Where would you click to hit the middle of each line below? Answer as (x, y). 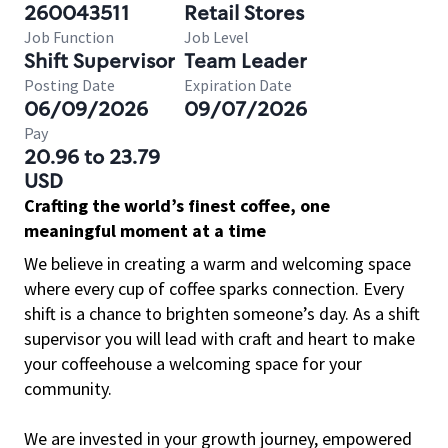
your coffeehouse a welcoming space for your (193, 363)
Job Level (216, 37)
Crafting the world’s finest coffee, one (177, 205)
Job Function (69, 37)
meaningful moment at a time (145, 230)
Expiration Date (238, 85)
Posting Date (69, 85)
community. (68, 388)
